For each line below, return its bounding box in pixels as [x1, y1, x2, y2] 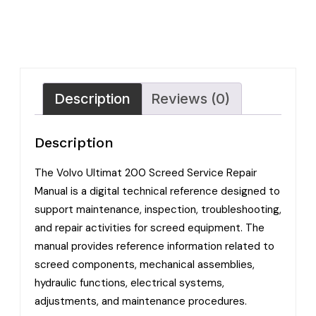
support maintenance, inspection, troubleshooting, [35, 202, 281, 217]
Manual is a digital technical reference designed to [35, 183, 280, 198]
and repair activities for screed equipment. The [35, 220, 265, 235]
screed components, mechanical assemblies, [35, 257, 255, 272]
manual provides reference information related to [35, 238, 274, 253]
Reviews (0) [151, 90, 230, 108]
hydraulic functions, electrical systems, [35, 275, 224, 290]
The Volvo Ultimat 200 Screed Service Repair [35, 165, 257, 180]
